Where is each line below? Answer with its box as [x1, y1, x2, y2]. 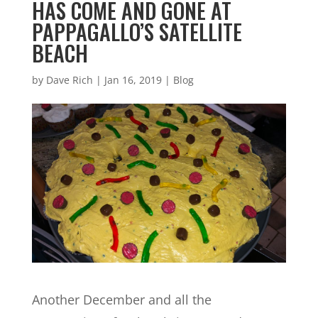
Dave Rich [45, 73, 93, 87]
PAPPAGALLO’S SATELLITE [31, 16, 242, 48]
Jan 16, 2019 [104, 73, 162, 87]
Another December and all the [31, 291, 212, 308]
